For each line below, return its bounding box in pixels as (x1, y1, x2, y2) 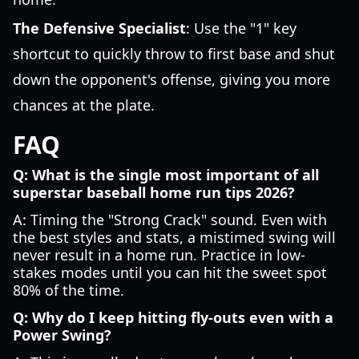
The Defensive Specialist (13, 18, 186, 38)
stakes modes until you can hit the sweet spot (13, 263, 327, 282)
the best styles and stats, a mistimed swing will (13, 228, 336, 247)
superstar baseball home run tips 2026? (13, 183, 295, 202)
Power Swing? (13, 325, 111, 345)
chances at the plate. (13, 95, 155, 115)
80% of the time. (13, 280, 124, 300)
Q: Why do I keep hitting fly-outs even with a (13, 308, 333, 327)
